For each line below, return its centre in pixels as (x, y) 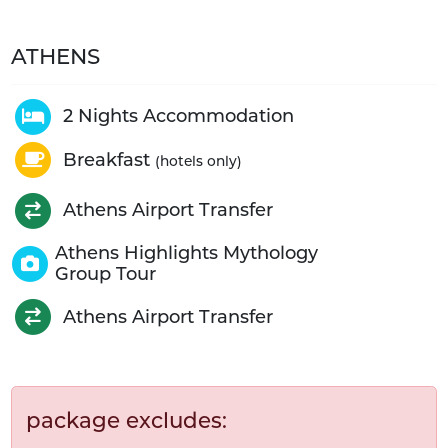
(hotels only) (198, 160)
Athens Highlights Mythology (187, 252)
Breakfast (108, 159)
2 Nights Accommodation (178, 116)
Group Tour (106, 273)
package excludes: (127, 420)
